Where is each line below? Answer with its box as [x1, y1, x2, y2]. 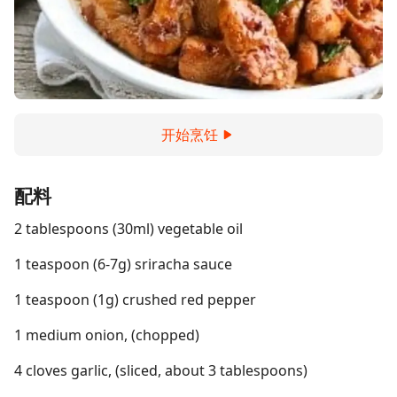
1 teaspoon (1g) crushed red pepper [14, 290, 256, 309]
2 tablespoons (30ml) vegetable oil [14, 219, 243, 238]
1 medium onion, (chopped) [14, 325, 199, 345]
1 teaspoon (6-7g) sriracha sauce [14, 254, 232, 274]
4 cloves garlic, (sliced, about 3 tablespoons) [14, 361, 307, 380]
